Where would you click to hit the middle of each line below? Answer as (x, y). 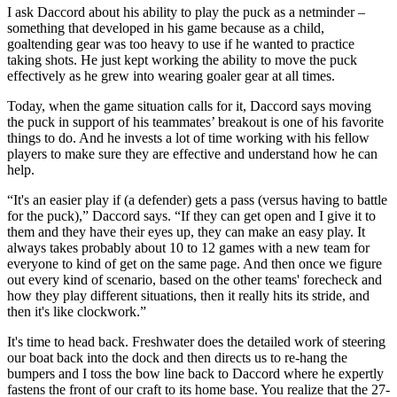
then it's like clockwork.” (77, 311)
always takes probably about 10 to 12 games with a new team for (188, 247)
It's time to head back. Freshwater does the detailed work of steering (196, 341)
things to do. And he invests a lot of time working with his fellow (188, 137)
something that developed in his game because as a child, (166, 27)
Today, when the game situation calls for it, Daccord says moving (189, 105)
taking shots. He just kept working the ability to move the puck (182, 59)
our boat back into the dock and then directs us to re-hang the (177, 357)
